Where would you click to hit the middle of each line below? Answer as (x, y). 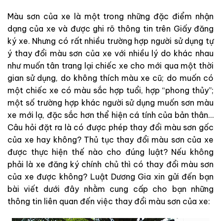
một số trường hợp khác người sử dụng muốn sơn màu (110, 102)
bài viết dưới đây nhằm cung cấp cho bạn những (110, 189)
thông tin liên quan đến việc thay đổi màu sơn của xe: (109, 201)
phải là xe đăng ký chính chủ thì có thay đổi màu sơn (110, 164)
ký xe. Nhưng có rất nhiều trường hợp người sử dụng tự (110, 41)
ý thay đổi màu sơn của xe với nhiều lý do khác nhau (110, 53)
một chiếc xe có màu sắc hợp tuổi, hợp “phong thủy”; (110, 90)
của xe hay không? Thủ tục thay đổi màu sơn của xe (110, 139)
